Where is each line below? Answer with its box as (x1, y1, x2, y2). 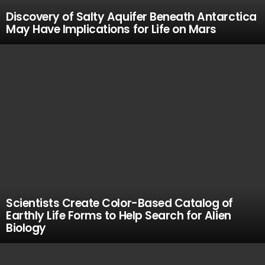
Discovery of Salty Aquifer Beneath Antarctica (6, 9, 257, 25)
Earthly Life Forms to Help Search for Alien (6, 208, 231, 224)
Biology (6, 220, 46, 236)
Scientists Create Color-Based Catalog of (6, 195, 233, 211)
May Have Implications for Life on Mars (6, 21, 216, 37)
